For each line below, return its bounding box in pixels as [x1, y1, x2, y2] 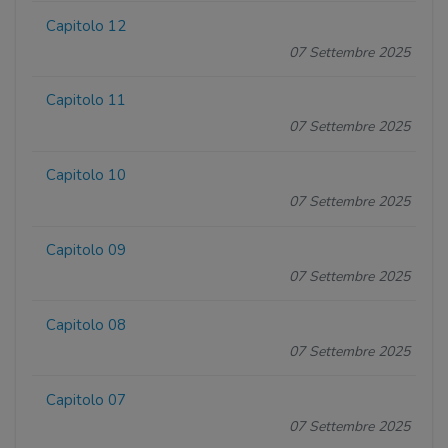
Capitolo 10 [46, 165, 127, 186]
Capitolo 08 [46, 314, 127, 335]
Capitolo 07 [46, 389, 127, 410]
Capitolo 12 [46, 15, 127, 36]
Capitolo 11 [46, 90, 127, 111]
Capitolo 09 [46, 240, 127, 261]
